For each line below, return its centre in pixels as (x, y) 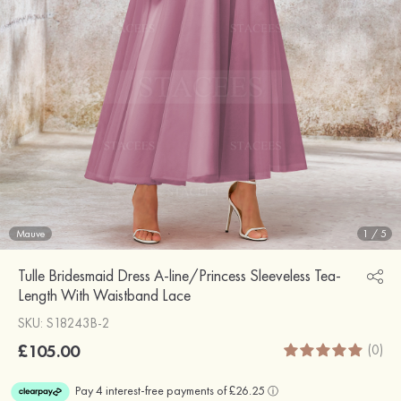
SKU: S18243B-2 (64, 323)
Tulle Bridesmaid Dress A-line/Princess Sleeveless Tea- (179, 275)
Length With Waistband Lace (104, 294)
